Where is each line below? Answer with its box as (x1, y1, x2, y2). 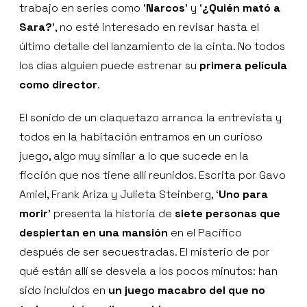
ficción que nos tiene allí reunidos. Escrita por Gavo (19, 167, 286, 182)
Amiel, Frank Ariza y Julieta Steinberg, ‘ (19, 186, 219, 201)
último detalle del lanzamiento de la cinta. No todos (19, 38, 285, 53)
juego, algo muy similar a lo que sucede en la (19, 148, 249, 163)
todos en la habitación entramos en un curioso (19, 129, 262, 144)
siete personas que (175, 206, 280, 221)
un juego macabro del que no (108, 282, 265, 297)
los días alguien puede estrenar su (19, 58, 199, 73)
